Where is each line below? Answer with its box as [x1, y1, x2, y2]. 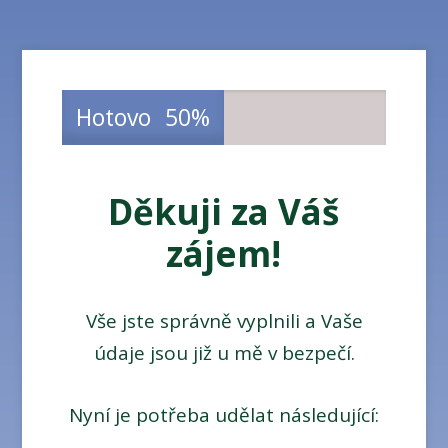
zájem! [165, 230, 281, 278]
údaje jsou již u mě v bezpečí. [93, 340, 355, 367]
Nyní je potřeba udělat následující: [69, 402, 379, 429]
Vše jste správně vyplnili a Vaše [85, 308, 363, 335]
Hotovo [76, 101, 152, 134]
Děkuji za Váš [107, 188, 339, 236]
